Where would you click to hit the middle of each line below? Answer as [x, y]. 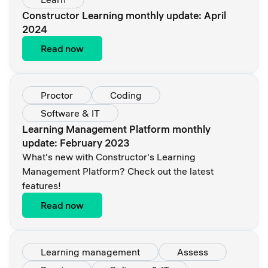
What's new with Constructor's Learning [109, 157]
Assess [193, 252]
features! [42, 185]
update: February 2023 [76, 143]
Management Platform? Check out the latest [118, 171]
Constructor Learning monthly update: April [124, 15]
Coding [126, 95]
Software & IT [70, 113]
